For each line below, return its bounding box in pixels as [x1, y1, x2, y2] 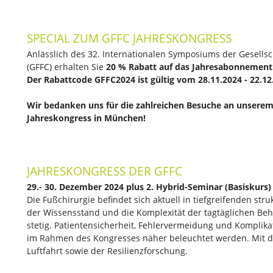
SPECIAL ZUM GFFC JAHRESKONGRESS [27, 30, 232, 46]
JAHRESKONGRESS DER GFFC [27, 163, 182, 179]
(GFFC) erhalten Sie [27, 61, 104, 73]
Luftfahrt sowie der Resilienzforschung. [27, 245, 188, 257]
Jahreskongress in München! [27, 112, 146, 124]
